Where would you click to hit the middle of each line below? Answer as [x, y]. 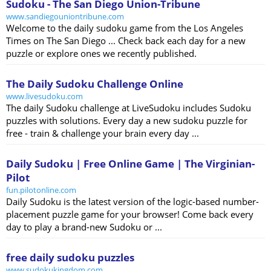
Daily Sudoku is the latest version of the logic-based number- [132, 202]
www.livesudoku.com [44, 96]
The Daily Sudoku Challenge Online [95, 84]
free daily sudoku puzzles [70, 258]
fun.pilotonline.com [41, 190]
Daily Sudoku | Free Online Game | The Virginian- [130, 164]
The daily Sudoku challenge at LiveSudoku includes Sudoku [129, 108]
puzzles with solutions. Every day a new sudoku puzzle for [127, 121]
